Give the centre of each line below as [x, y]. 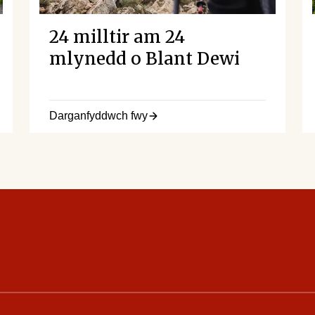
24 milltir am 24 [117, 37]
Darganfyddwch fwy [98, 115]
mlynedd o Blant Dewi [144, 58]
